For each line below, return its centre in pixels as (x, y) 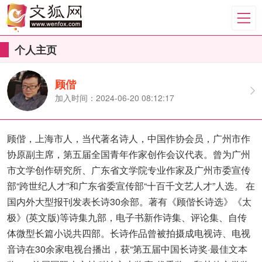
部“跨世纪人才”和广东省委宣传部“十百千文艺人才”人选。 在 (131, 186)
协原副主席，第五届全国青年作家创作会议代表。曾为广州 (129, 154)
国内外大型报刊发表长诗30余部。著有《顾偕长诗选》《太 (129, 201)
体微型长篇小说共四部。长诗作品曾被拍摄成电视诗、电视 (129, 233)
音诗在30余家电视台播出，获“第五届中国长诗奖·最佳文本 (127, 249)
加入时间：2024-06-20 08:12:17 (115, 98)
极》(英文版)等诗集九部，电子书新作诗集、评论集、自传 (127, 217)
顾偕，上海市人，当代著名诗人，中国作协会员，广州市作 (129, 138)
